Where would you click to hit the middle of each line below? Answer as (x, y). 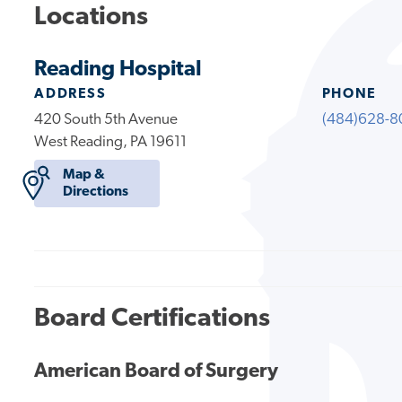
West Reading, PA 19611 (111, 142)
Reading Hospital (118, 70)
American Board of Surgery (157, 372)
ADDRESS (70, 94)
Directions (95, 192)
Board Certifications (153, 319)
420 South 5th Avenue (106, 119)
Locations (92, 18)
